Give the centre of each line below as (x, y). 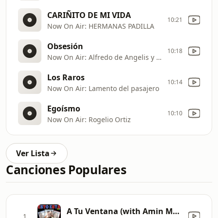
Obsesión (65, 46)
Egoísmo (64, 108)
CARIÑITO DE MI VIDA (89, 15)
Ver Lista (33, 153)
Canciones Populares (66, 170)
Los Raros (66, 77)
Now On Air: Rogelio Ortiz (89, 119)
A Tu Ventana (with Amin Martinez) (176, 211)
